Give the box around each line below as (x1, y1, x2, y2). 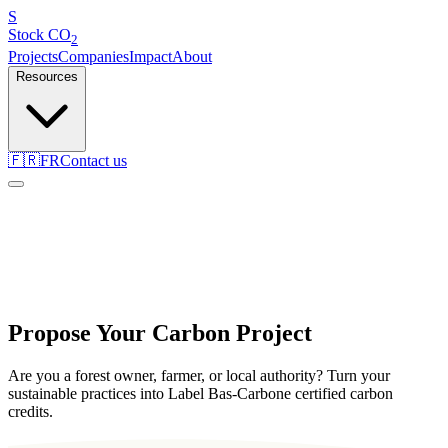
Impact (129, 48, 172, 66)
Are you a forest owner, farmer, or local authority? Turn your (8, 367, 390, 384)
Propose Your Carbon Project (8, 320, 312, 347)
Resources (16, 69, 78, 85)
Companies (58, 48, 129, 66)
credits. (8, 403, 53, 420)
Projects (8, 48, 58, 66)
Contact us (60, 152, 127, 170)
